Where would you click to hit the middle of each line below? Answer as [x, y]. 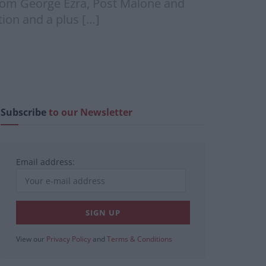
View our [31, 239]
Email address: [45, 162]
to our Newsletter [91, 113]
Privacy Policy [69, 239]
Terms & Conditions [140, 239]
